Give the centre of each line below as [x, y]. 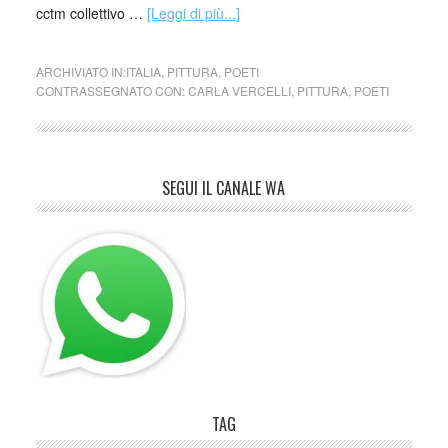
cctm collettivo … [91, 13]
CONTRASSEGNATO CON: [111, 90]
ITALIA [143, 71]
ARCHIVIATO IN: [80, 71]
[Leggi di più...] [193, 13]
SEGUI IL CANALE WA [224, 188]
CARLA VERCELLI [239, 90]
